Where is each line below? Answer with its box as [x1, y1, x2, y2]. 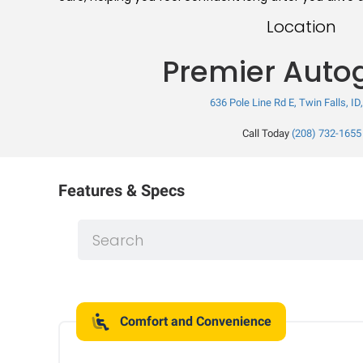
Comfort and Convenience [120, 314, 271, 329]
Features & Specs [58, 181, 185, 200]
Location [267, 15, 336, 38]
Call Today [241, 127, 289, 139]
